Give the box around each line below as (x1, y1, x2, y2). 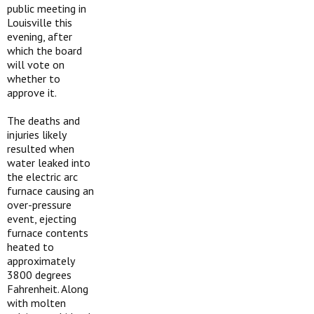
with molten (7, 296, 66, 310)
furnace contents (7, 226, 88, 240)
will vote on (7, 57, 64, 71)
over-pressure (7, 198, 71, 212)
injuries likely (7, 128, 66, 142)
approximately (7, 254, 74, 268)
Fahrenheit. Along (7, 282, 88, 296)
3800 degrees (7, 268, 71, 282)
